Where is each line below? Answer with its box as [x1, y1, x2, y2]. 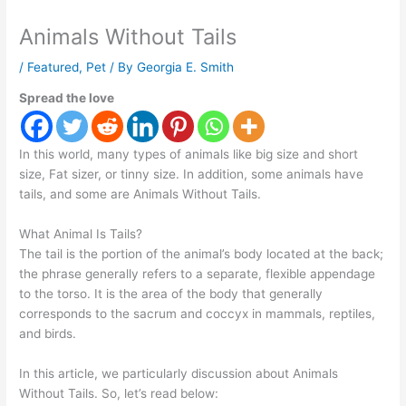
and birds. [19, 326, 77, 342]
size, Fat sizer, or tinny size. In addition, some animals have [19, 167, 364, 182]
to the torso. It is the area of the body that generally [19, 286, 324, 302]
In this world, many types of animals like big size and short [19, 147, 359, 162]
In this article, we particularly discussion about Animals [19, 366, 339, 382]
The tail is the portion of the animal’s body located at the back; [19, 246, 384, 262]
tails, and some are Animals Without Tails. [19, 187, 266, 202]
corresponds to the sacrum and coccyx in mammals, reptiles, [19, 306, 376, 322]
